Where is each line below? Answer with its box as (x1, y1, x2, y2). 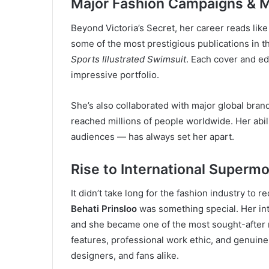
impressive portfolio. (71, 68, 159, 80)
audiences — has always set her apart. (71, 130, 234, 142)
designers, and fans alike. (71, 250, 179, 261)
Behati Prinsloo (71, 203, 137, 214)
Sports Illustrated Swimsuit (71, 53, 186, 65)
